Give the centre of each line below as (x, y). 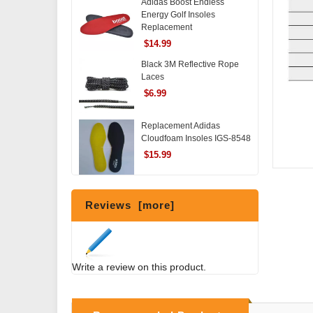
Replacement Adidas (180, 126)
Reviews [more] (130, 205)
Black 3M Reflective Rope (190, 64)
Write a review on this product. (139, 268)
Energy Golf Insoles (178, 15)
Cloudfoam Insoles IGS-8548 (196, 139)
